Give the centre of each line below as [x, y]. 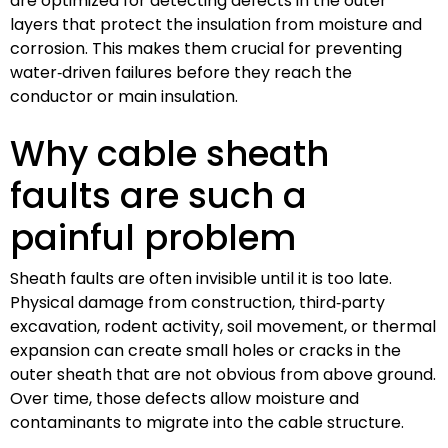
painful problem [153, 237]
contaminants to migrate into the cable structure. [207, 422]
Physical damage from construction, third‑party [197, 302]
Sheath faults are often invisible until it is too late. [201, 278]
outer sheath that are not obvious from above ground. [223, 374]
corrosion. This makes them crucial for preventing [206, 48]
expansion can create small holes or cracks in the [205, 350]
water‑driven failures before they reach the [181, 72]
